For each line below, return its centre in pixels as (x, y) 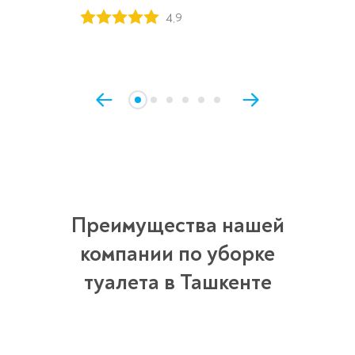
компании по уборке (177, 254)
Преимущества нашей (177, 226)
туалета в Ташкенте (177, 283)
